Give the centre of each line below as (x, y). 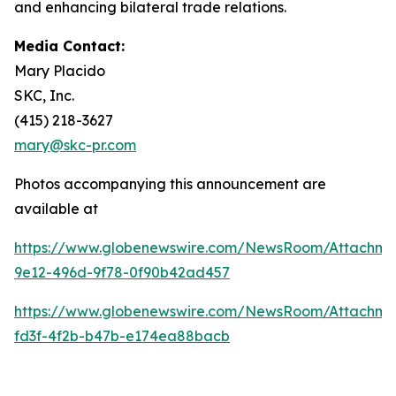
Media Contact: (69, 46)
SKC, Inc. (44, 95)
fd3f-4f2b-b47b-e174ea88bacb (122, 335)
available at (56, 208)
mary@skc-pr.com (75, 145)
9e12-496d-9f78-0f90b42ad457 (122, 272)
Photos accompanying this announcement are (170, 183)
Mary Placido (60, 70)
